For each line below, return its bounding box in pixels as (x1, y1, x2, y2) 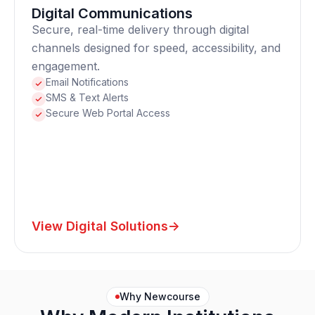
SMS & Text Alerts (46, 91, 129, 103)
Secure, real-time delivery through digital (32, 22, 249, 37)
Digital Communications (32, 5, 193, 22)
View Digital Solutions (32, 219, 168, 233)
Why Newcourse (119, 290, 200, 302)
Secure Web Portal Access (46, 107, 170, 119)
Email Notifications (46, 76, 129, 88)
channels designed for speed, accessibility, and (32, 41, 281, 55)
